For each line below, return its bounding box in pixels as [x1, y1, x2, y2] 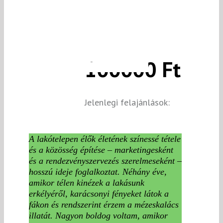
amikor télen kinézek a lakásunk [29, 177, 144, 188]
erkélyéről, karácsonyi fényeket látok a [29, 188, 169, 199]
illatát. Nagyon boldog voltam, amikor [29, 210, 168, 221]
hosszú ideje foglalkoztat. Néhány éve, [29, 166, 167, 177]
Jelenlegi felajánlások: [85, 96, 170, 108]
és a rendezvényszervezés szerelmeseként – [29, 155, 182, 166]
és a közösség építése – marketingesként [29, 144, 173, 155]
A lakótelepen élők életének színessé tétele [29, 133, 181, 144]
